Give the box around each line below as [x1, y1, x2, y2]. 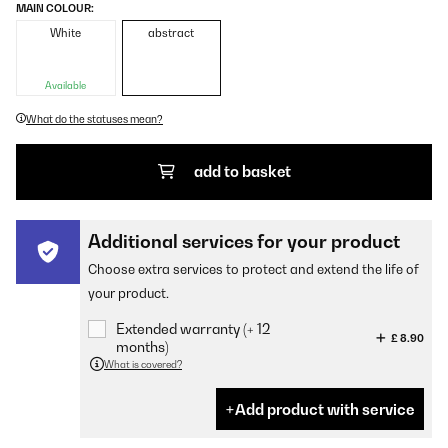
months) [116, 338, 169, 355]
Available [45, 80, 87, 91]
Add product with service [235, 400, 415, 418]
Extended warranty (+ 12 [116, 320, 270, 337]
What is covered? [104, 358, 182, 370]
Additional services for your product [88, 231, 400, 252]
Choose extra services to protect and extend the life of [88, 261, 419, 277]
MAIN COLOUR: [16, 2, 94, 14]
